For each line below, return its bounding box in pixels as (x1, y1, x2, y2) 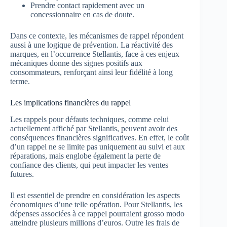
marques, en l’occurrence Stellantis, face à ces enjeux (10, 50, 179, 59)
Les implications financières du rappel (10, 98, 131, 107)
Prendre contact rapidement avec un (30, 1, 144, 10)
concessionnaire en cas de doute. (30, 10, 134, 19)
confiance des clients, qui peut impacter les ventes (10, 161, 168, 170)
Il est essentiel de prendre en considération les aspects (10, 191, 180, 200)
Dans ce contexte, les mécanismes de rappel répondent (10, 31, 183, 41)
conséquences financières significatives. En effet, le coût (10, 133, 189, 142)
